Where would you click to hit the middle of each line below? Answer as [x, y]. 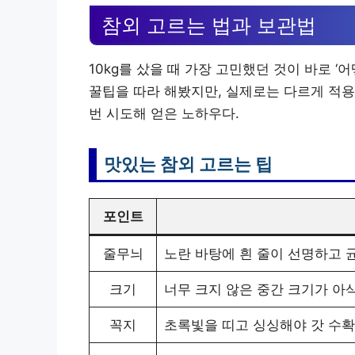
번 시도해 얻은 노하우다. [164, 114]
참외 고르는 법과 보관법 [209, 26]
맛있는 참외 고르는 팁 [188, 164]
